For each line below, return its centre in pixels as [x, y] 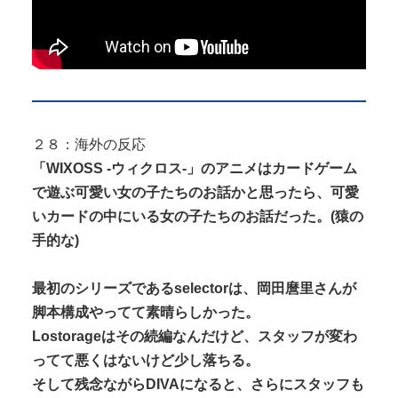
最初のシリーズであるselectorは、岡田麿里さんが [194, 289]
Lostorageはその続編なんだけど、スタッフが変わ [195, 337]
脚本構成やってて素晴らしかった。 [146, 313]
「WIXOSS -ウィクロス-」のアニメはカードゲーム [195, 169]
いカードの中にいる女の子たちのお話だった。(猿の [198, 217]
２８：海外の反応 [89, 145]
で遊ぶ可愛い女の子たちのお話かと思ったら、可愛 [195, 193]
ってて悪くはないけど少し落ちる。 [146, 361]
